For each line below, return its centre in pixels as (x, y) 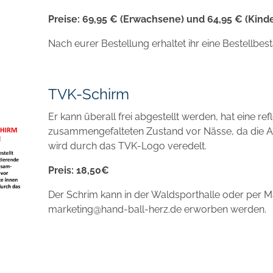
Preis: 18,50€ (78, 170)
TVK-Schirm (88, 94)
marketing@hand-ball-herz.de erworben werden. (157, 209)
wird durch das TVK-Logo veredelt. (127, 146)
